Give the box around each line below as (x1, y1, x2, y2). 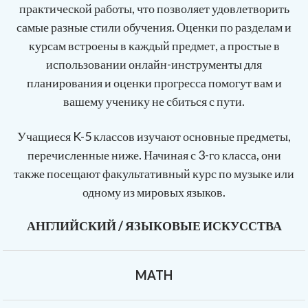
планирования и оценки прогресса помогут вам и (26, 75, 282, 91)
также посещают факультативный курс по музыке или (14, 166, 294, 181)
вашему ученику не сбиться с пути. (63, 93, 245, 109)
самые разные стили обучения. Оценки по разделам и (16, 19, 291, 35)
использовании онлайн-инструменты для (46, 56, 262, 72)
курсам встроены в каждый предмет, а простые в (28, 38, 280, 54)
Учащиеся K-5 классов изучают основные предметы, (17, 129, 291, 144)
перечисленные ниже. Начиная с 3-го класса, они (27, 147, 281, 163)
